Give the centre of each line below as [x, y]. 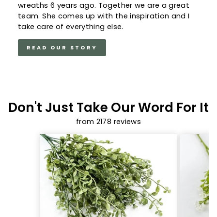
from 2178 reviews [108, 122]
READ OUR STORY [62, 48]
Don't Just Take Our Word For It [108, 108]
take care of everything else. [71, 27]
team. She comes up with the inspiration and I [104, 16]
